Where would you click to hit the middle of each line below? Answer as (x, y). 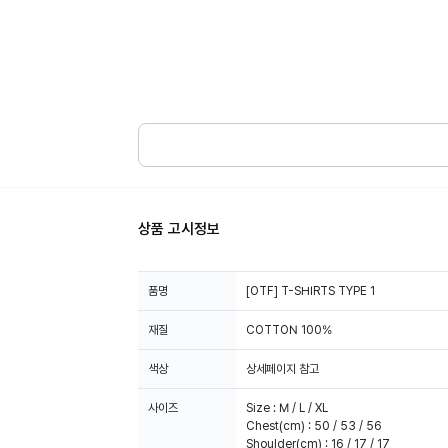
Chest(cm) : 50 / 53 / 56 (314, 426)
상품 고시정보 (179, 229)
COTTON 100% (289, 330)
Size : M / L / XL (287, 408)
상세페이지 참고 (282, 369)
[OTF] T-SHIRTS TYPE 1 (310, 291)
